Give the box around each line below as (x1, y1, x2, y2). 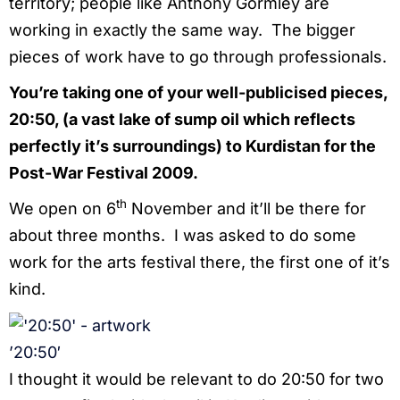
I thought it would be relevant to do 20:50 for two (9, 370, 384, 389)
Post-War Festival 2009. (9, 162, 198, 182)
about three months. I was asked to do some (9, 225, 356, 245)
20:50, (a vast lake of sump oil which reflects (9, 109, 355, 129)
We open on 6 (9, 198, 116, 218)
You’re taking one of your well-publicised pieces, (9, 82, 387, 102)
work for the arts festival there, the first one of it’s (9, 252, 390, 271)
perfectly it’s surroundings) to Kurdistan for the (9, 136, 376, 155)
